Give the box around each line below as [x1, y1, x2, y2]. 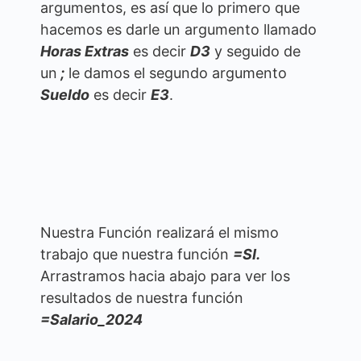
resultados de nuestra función [40, 288, 243, 306]
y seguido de [210, 42, 301, 60]
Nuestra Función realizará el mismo [40, 223, 279, 241]
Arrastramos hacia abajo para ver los [40, 267, 290, 284]
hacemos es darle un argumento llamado [40, 20, 317, 38]
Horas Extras [40, 42, 129, 60]
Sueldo [40, 85, 89, 103]
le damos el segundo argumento [64, 64, 287, 81]
